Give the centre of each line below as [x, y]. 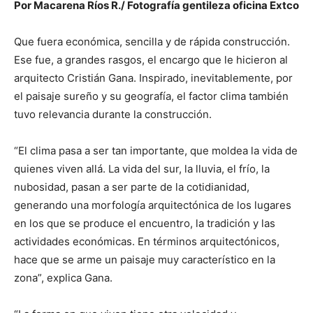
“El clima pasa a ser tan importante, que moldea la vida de [156, 151]
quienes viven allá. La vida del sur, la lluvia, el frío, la [142, 169]
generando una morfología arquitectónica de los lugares [153, 205]
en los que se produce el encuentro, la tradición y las [145, 223]
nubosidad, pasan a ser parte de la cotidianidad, [132, 187]
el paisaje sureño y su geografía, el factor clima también [151, 96]
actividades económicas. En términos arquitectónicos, [147, 241]
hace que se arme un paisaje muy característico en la [145, 260]
